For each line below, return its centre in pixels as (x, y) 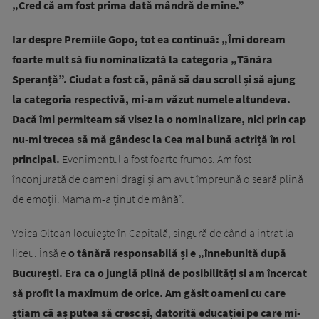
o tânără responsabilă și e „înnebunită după (176, 253)
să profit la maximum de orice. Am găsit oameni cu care (149, 293)
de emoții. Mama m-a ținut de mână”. (98, 199)
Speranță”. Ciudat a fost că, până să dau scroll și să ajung (154, 79)
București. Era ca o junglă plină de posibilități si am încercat (159, 273)
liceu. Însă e (39, 253)
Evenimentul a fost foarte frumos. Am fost (156, 159)
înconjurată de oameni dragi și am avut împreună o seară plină (158, 179)
